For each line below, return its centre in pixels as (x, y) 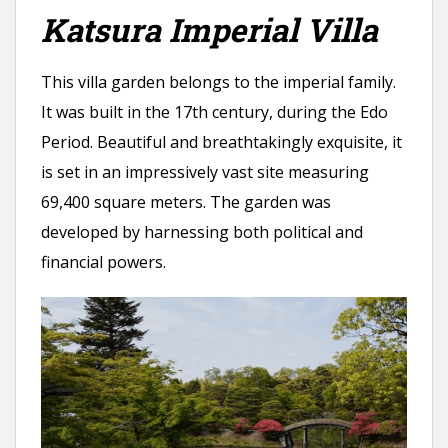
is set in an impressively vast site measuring (205, 172)
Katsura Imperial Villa (209, 30)
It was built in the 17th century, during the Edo (214, 112)
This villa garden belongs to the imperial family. (218, 82)
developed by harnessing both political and (202, 232)
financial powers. (103, 262)
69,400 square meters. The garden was (186, 202)
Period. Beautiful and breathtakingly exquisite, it (221, 142)
